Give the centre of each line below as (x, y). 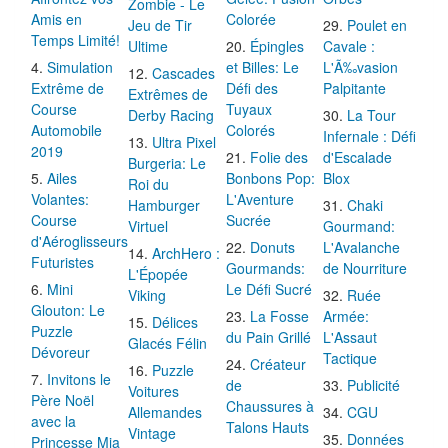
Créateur (277, 367)
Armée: (346, 319)
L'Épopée (158, 277)
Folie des (278, 160)
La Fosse (279, 319)
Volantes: (60, 202)
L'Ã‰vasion (361, 70)
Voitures (154, 394)
